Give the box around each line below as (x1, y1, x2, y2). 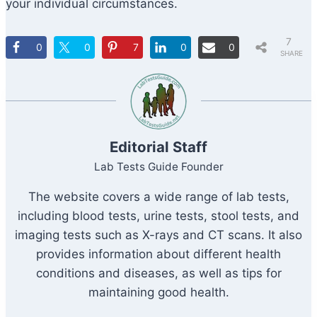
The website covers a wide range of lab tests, (28, 189, 289, 204)
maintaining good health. (88, 284, 229, 299)
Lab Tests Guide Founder (93, 159, 224, 173)
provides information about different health (36, 246, 281, 261)
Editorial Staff (110, 137, 207, 156)
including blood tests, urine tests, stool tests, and (18, 208, 299, 223)
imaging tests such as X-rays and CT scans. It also (15, 227, 302, 242)
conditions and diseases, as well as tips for (35, 265, 282, 280)
